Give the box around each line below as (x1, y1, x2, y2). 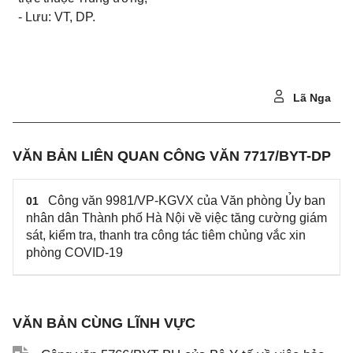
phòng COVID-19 (26, 246, 123, 259)
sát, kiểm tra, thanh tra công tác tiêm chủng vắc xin (26, 229, 306, 242)
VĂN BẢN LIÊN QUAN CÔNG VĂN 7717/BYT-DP (13, 148, 331, 164)
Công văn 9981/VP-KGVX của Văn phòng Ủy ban (48, 194, 325, 207)
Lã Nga (290, 91, 331, 104)
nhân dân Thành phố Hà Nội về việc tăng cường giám (26, 211, 327, 225)
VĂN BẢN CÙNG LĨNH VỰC (13, 315, 195, 331)
